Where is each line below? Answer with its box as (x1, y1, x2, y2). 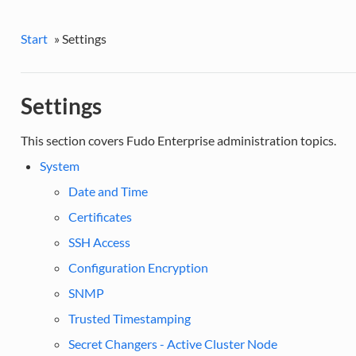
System (39, 157, 79, 173)
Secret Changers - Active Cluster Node (68, 335, 277, 351)
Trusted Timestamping (68, 310, 191, 326)
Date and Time (68, 183, 148, 199)
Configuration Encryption (68, 259, 208, 275)
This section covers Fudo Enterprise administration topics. (20, 132, 336, 148)
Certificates (68, 208, 132, 224)
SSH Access (68, 234, 130, 250)
